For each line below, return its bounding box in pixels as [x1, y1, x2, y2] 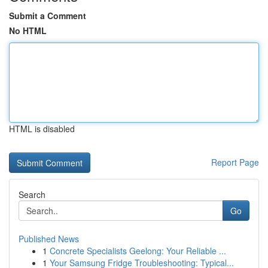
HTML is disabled [9, 123, 75, 135]
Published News [19, 233, 79, 245]
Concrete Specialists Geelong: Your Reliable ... [50, 245, 226, 257]
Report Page [211, 156, 259, 168]
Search [19, 188, 45, 200]
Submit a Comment [9, 10, 86, 22]
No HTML [9, 25, 47, 36]
